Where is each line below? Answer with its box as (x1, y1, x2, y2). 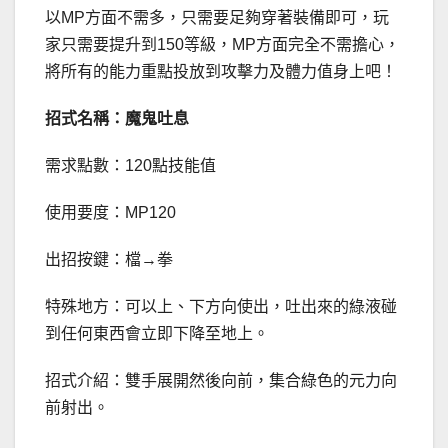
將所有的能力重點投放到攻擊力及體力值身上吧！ (45, 63, 397, 81)
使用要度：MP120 (45, 204, 176, 222)
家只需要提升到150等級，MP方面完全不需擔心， (45, 36, 400, 54)
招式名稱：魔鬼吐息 (45, 110, 189, 128)
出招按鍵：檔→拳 (45, 251, 173, 269)
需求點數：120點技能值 (45, 157, 216, 175)
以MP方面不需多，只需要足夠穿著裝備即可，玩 (45, 9, 389, 27)
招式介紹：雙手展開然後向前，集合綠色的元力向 (45, 372, 397, 390)
